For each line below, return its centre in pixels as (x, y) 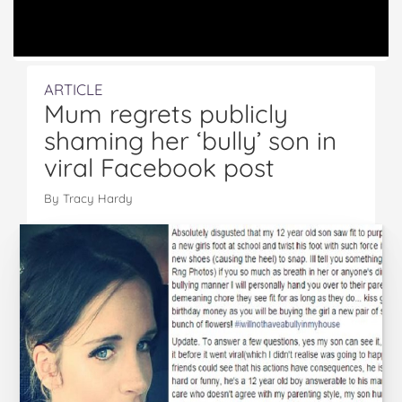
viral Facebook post (159, 167)
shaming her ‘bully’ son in (190, 140)
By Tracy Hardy (88, 198)
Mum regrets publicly (166, 114)
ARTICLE (74, 89)
